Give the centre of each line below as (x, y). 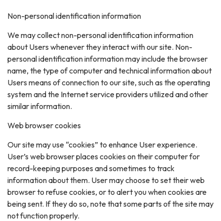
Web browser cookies (44, 125)
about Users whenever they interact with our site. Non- (100, 47)
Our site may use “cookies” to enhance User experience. (102, 144)
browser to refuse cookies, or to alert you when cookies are (107, 192)
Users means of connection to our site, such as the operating (109, 82)
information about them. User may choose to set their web (106, 180)
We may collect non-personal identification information (100, 35)
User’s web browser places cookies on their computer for (104, 156)
